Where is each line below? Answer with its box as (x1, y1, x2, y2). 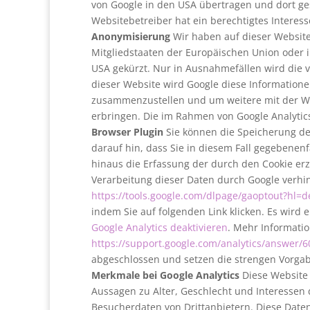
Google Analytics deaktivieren (91, 221, 228, 234)
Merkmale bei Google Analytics (91, 268, 239, 282)
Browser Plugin (91, 125, 163, 138)
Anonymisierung (91, 30, 170, 43)
